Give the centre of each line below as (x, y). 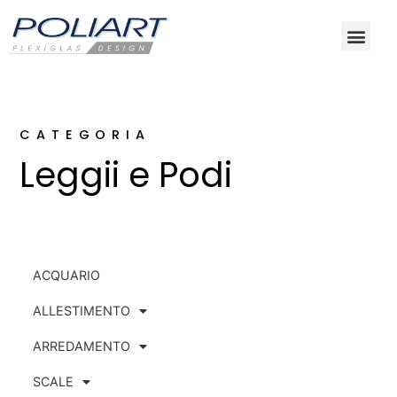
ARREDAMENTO (82, 346)
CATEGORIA (85, 135)
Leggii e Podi (126, 175)
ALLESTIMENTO (82, 311)
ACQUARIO (67, 276)
